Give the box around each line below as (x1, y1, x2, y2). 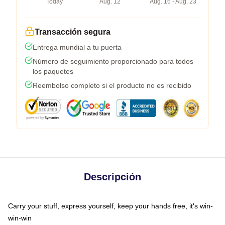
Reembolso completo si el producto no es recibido (33, 81, 191, 89)
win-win (8, 213, 32, 222)
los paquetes (33, 67, 73, 75)
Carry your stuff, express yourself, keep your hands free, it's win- (8, 201, 213, 210)
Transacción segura (35, 27, 110, 36)
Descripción (84, 171, 141, 182)
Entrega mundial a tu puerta (33, 43, 122, 51)
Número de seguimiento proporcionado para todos (33, 57, 193, 65)
